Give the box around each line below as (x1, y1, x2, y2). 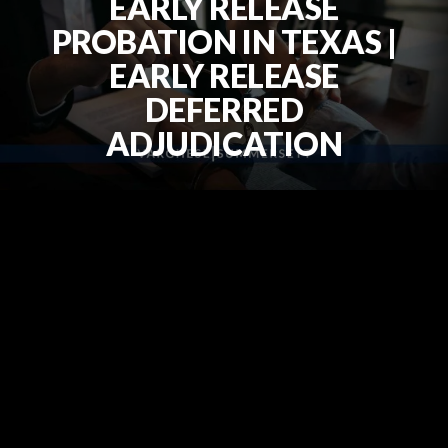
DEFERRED (144, 90, 304, 130)
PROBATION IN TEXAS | (51, 22, 397, 62)
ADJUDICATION (105, 124, 343, 164)
